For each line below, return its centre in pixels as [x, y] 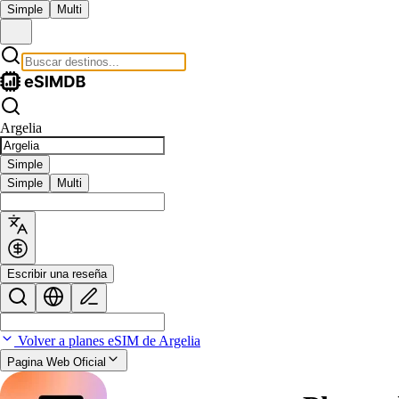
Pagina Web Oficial [57, 362]
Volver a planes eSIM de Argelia [107, 341]
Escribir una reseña [57, 274]
